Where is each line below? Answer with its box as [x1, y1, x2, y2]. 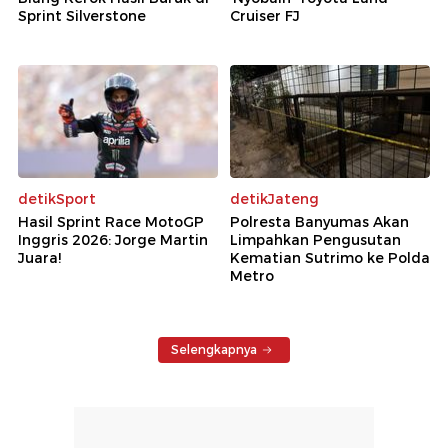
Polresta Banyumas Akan [230, 212, 409, 231]
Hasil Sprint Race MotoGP [18, 212, 204, 231]
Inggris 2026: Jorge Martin [18, 230, 208, 249]
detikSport [18, 189, 96, 208]
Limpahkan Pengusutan [230, 230, 401, 249]
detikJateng [230, 189, 319, 208]
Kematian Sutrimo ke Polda [230, 248, 430, 267]
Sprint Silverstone [18, 7, 146, 26]
